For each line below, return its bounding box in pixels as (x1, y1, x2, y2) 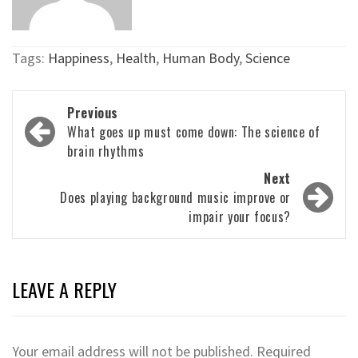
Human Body (162, 48, 239, 67)
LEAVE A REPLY (12, 274, 117, 304)
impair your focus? (189, 206, 291, 226)
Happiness (48, 48, 109, 67)
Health (116, 48, 156, 67)
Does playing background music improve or (60, 187, 291, 207)
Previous (67, 102, 119, 122)
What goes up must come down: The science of (67, 121, 320, 141)
